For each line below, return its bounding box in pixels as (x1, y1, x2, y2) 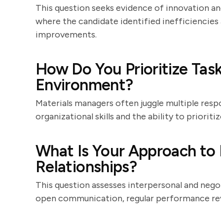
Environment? (36, 75, 133, 94)
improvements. (36, 29, 97, 40)
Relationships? (36, 157, 137, 176)
